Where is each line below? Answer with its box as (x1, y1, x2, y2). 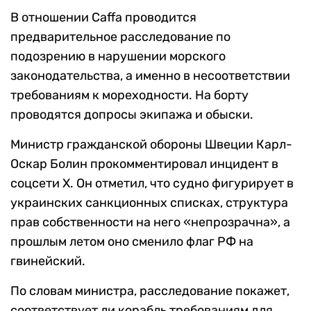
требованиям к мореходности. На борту (10, 87, 249, 103)
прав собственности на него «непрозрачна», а (10, 215, 290, 230)
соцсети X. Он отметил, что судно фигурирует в (10, 176, 294, 192)
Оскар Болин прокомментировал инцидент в (10, 156, 278, 172)
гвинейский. (10, 253, 85, 269)
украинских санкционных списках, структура (10, 195, 288, 211)
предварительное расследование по (10, 29, 230, 45)
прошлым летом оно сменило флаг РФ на (10, 234, 253, 250)
